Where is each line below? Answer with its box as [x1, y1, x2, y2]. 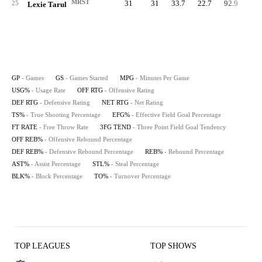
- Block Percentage [32, 173, 82, 180]
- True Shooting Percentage [26, 111, 101, 118]
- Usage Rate [32, 87, 65, 94]
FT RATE [12, 123, 37, 130]
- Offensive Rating [105, 87, 154, 94]
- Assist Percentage [31, 160, 81, 167]
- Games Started [65, 74, 108, 81]
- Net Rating [130, 99, 163, 106]
